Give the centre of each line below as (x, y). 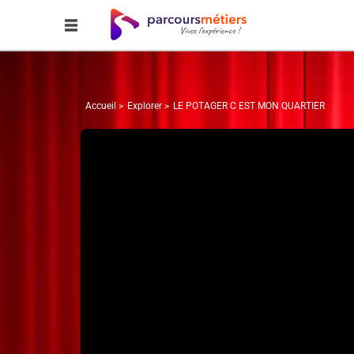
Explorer (144, 106)
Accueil (101, 106)
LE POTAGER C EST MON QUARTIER (249, 106)
